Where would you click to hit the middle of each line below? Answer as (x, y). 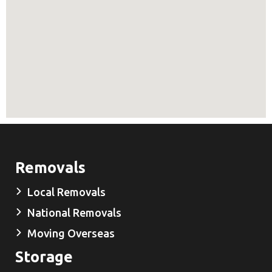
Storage (44, 257)
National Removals (74, 212)
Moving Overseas (71, 233)
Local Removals (66, 192)
